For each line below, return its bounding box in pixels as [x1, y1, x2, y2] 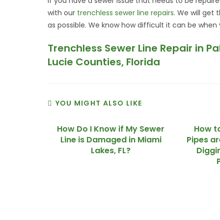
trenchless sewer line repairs [77, 8, 174, 18]
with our [48, 8, 78, 18]
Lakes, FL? [91, 145, 131, 156]
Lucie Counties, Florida [48, 55, 161, 69]
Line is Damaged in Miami [60, 134, 162, 145]
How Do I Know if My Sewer [57, 123, 165, 135]
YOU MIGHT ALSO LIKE [55, 98, 142, 108]
